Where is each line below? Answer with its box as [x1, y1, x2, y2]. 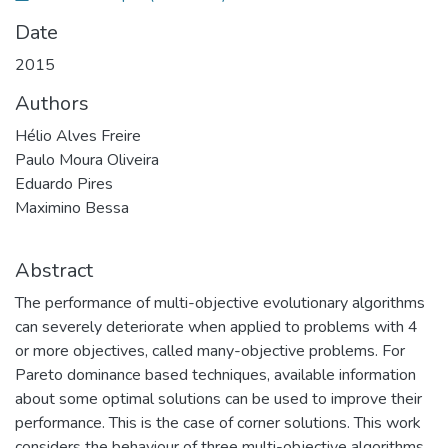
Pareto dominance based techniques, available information [15, 364, 416, 386]
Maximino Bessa [15, 197, 129, 219]
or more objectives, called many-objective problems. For [15, 340, 405, 362]
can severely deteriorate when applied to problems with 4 [15, 316, 418, 338]
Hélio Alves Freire [15, 125, 141, 147]
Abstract [15, 257, 93, 284]
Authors [15, 90, 89, 117]
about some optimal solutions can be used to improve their [15, 388, 422, 410]
